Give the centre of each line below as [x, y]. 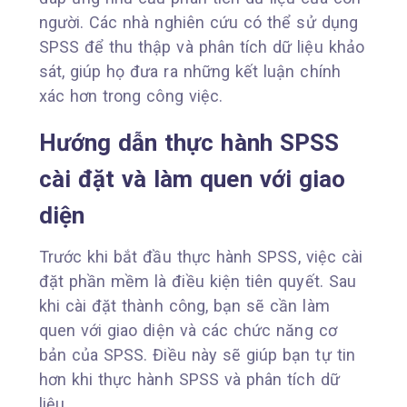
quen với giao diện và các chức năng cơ [188, 330]
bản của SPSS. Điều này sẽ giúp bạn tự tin [197, 354]
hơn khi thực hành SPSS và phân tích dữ [189, 379]
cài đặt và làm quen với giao [192, 179]
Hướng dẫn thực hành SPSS [189, 142]
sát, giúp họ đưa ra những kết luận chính [189, 71]
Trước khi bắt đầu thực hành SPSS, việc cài [201, 256]
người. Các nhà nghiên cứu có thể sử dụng [198, 22]
